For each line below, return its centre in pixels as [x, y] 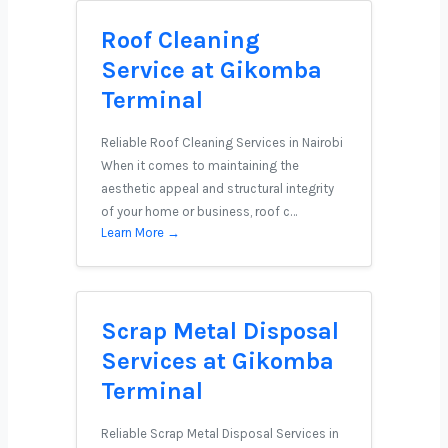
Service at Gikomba [211, 70]
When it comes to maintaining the [200, 165]
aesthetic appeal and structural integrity [217, 188]
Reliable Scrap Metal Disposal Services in [220, 433]
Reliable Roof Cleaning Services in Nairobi [222, 142]
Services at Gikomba [217, 361]
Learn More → [140, 232]
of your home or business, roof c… [199, 211]
